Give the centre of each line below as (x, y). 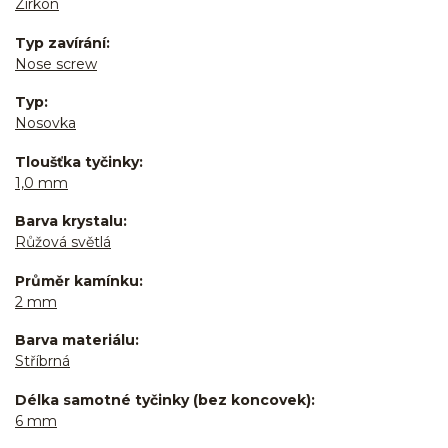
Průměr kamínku (77, 280)
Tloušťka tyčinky (77, 161)
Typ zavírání (60, 42)
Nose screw (56, 63)
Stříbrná (42, 361)
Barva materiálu (75, 340)
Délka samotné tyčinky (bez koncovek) (163, 399)
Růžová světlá (63, 242)
